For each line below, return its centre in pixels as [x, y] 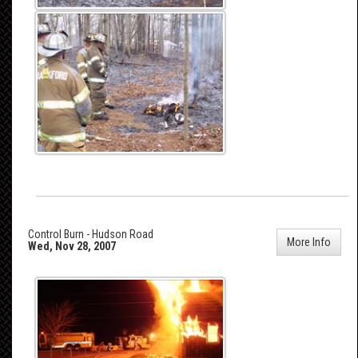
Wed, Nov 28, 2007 [72, 246]
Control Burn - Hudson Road [91, 234]
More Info [309, 242]
